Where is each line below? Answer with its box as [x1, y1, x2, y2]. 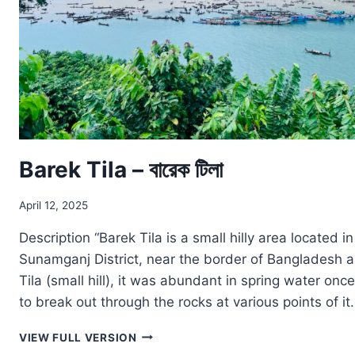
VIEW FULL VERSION [19, 330, 137, 344]
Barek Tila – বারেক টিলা [19, 155, 223, 183]
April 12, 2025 [19, 198, 88, 212]
